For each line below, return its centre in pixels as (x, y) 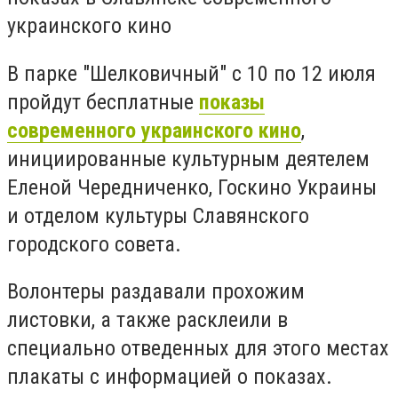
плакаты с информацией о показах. (170, 377)
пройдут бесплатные (103, 102)
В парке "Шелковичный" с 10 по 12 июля (191, 73)
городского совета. (97, 244)
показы (232, 102)
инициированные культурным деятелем (188, 159)
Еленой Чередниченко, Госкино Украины (192, 187)
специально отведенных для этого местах (198, 349)
